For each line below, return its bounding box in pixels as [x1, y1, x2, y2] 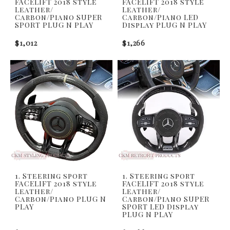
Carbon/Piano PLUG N [15, 194, 106, 204]
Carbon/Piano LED [122, 12, 199, 22]
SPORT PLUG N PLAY [15, 20, 93, 30]
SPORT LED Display [122, 201, 199, 212]
